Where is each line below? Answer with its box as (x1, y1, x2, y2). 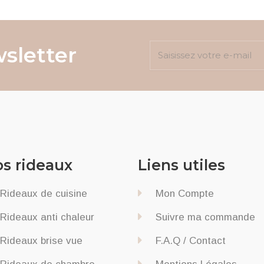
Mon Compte (156, 187, 214, 199)
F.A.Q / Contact (156, 235, 226, 246)
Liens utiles (138, 156, 225, 174)
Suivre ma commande (156, 211, 255, 223)
